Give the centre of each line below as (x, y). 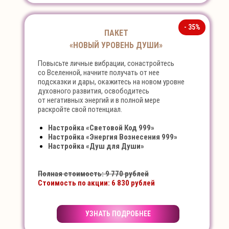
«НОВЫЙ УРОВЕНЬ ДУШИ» (116, 45)
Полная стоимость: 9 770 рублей (93, 174)
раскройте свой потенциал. (80, 109)
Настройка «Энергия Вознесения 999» (113, 137)
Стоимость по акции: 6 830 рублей (96, 183)
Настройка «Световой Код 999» (101, 128)
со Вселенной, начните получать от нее (99, 73)
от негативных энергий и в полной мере (99, 100)
